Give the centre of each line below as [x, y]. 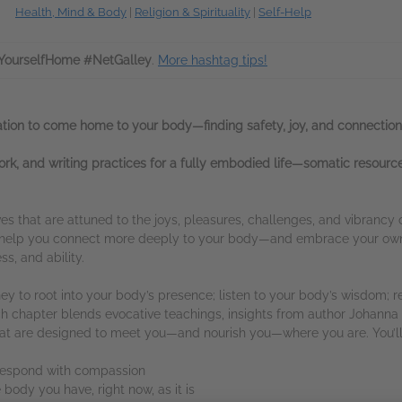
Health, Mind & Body [71, 12]
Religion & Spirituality [192, 12]
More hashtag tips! [213, 60]
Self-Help [285, 12]
